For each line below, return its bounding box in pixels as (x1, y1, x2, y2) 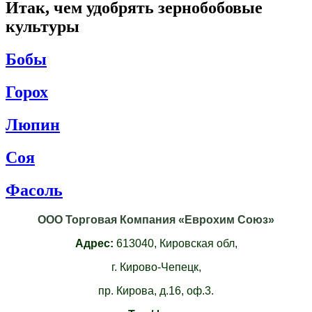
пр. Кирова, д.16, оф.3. (98, 284, 214, 297)
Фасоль (6, 180, 63, 199)
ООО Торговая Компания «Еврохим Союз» (38, 213, 274, 226)
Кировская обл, (159, 237, 237, 249)
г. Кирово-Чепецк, (111, 260, 201, 273)
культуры (6, 17, 79, 36)
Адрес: (75, 237, 114, 249)
